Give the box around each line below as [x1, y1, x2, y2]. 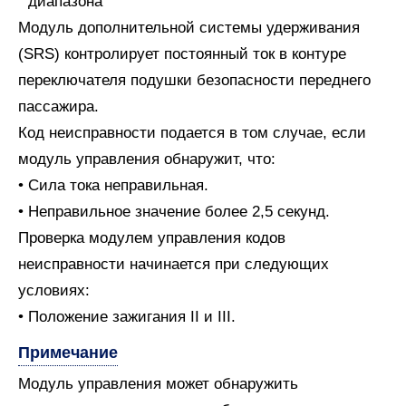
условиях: [18, 282, 90, 299]
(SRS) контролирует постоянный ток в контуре [18, 45, 346, 63]
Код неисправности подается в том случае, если [18, 124, 366, 141]
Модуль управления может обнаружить [18, 375, 298, 392]
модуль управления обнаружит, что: [18, 150, 275, 168]
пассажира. [18, 98, 99, 115]
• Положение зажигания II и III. [18, 308, 236, 325]
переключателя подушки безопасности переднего [18, 72, 371, 89]
